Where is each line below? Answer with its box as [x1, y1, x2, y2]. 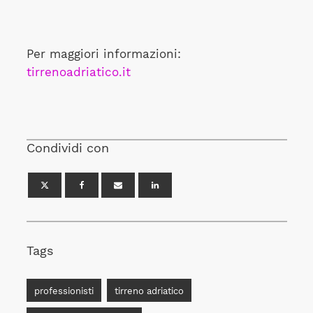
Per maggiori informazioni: [26, 47, 181, 61]
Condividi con [26, 140, 109, 156]
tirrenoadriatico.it [26, 65, 131, 79]
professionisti [34, 285, 94, 296]
